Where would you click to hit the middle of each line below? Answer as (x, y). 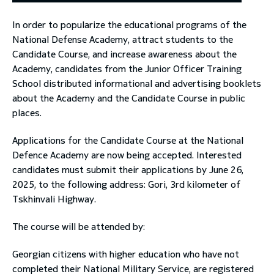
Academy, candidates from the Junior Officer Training (127, 69)
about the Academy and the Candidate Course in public (129, 98)
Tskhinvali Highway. (54, 199)
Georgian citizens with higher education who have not (126, 254)
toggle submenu (183, 27)
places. (27, 113)
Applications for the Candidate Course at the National (128, 140)
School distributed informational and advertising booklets (137, 83)
